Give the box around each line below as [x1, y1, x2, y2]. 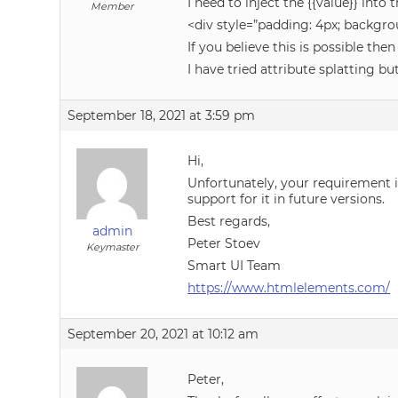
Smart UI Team [187, 258, 282, 274]
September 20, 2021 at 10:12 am [68, 326, 259, 342]
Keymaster [85, 241, 139, 253]
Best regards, [187, 213, 271, 229]
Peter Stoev [187, 235, 261, 251]
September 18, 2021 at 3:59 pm [68, 107, 256, 123]
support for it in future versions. [187, 191, 386, 207]
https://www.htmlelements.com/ [187, 280, 391, 296]
